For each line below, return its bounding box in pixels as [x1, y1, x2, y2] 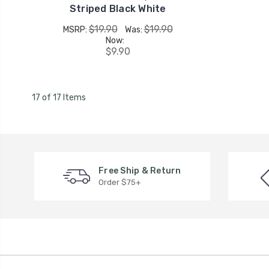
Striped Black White [69, 3, 166, 15]
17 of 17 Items [31, 92, 86, 103]
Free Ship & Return [98, 165, 181, 176]
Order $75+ [98, 177, 141, 187]
